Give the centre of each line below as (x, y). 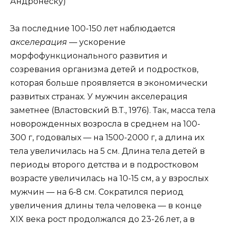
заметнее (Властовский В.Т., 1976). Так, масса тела (113, 110)
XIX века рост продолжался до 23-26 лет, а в (102, 219)
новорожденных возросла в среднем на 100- (105, 124)
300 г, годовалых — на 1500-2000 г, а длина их (107, 138)
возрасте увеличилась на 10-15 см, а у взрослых (109, 179)
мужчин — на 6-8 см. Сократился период (97, 192)
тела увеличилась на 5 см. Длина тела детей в (107, 151)
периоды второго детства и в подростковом (104, 165)
